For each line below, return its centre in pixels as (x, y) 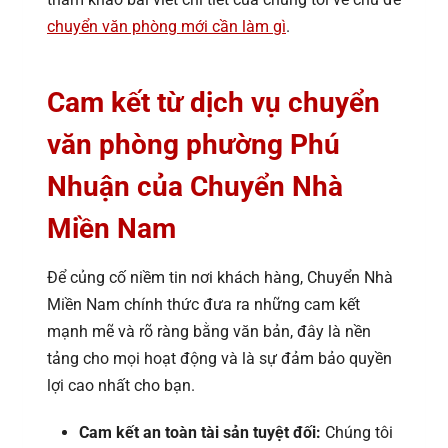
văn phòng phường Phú (193, 145)
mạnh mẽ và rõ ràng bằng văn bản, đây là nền (209, 332)
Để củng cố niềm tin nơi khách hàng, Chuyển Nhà (220, 278)
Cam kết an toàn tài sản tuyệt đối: (200, 432)
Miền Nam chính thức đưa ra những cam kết (203, 305)
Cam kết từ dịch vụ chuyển (213, 103)
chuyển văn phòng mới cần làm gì (166, 27)
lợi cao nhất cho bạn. (121, 386)
